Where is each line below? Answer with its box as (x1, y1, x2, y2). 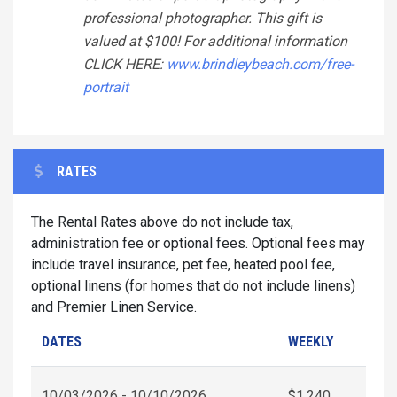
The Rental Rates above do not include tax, (31, 213, 293, 230)
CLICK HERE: (83, 55, 167, 73)
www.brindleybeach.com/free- (167, 55, 354, 73)
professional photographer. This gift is (83, 9, 322, 27)
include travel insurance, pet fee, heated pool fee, (31, 255, 335, 273)
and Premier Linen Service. (31, 298, 197, 315)
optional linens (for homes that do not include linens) (31, 276, 355, 294)
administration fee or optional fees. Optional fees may (31, 234, 365, 252)
